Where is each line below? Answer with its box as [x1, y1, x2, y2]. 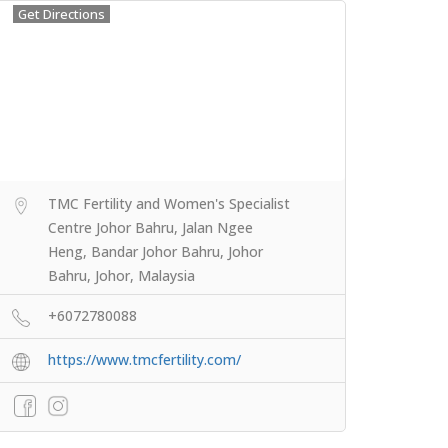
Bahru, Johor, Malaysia [48, 265, 195, 285]
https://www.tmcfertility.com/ [48, 349, 241, 369]
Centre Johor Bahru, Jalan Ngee [48, 217, 253, 237]
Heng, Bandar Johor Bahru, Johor [48, 241, 263, 261]
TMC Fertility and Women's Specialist [48, 193, 290, 213]
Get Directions [18, 4, 105, 23]
